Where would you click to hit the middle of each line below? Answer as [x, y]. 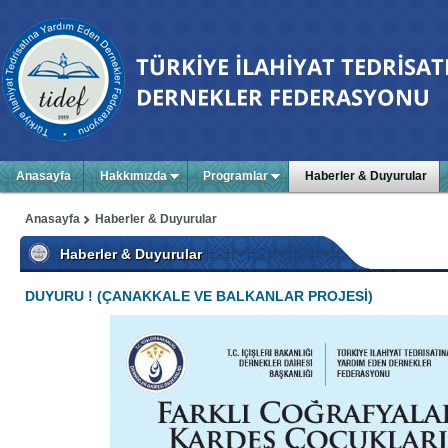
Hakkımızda [133, 176]
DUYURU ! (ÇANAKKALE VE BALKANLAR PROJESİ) [199, 296]
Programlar [236, 176]
